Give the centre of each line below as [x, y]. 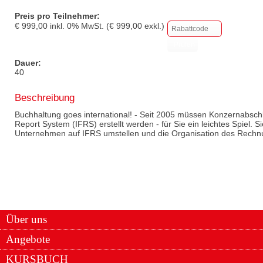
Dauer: [28, 63]
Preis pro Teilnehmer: [57, 16]
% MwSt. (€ [94, 26]
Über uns [26, 219]
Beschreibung [45, 97]
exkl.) [153, 26]
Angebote [28, 239]
